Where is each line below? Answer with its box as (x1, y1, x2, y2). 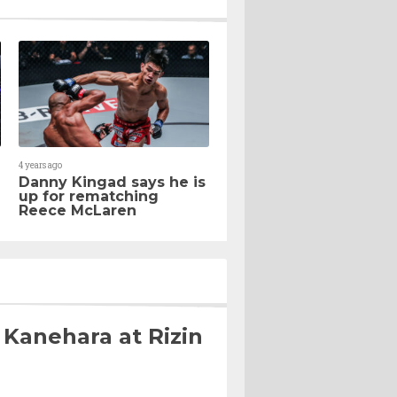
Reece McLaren (19, 201, 136, 219)
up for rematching (19, 187, 159, 205)
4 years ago (19, 159, 62, 171)
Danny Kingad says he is (19, 173, 206, 191)
